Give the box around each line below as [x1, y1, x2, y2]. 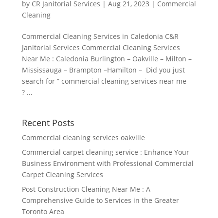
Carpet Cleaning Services [21, 170, 103, 179]
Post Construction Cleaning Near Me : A [21, 184, 150, 194]
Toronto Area [21, 207, 64, 216]
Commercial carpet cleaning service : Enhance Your [21, 147, 189, 157]
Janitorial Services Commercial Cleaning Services [21, 43, 180, 52]
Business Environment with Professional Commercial [21, 159, 194, 168]
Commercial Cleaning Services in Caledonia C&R [21, 32, 179, 41]
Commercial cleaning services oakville [21, 133, 145, 142]
